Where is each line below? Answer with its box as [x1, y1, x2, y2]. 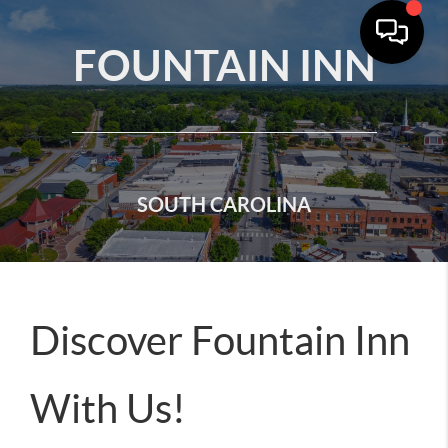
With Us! [30, 385, 186, 431]
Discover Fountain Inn [30, 317, 410, 363]
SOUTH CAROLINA [137, 193, 311, 216]
